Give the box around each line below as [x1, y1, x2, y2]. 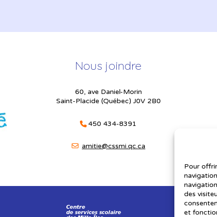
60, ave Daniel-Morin [75, 87, 142, 96]
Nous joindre [75, 58, 142, 73]
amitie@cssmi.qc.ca [81, 141, 145, 150]
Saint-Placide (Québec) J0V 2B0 [56, 96, 161, 105]
